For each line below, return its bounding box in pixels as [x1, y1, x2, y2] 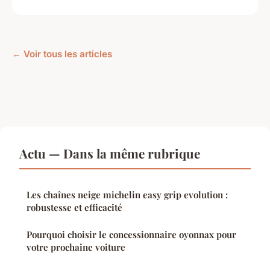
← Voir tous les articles [12, 48, 112, 60]
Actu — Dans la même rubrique [19, 145, 200, 162]
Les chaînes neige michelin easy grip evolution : [27, 189, 228, 201]
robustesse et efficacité [27, 201, 122, 214]
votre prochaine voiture [27, 241, 125, 254]
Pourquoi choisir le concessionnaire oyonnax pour [27, 228, 236, 241]
